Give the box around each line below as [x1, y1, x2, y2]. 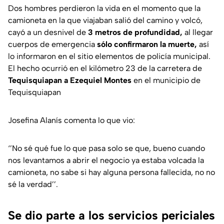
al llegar [182, 27, 213, 37]
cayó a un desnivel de [8, 27, 88, 37]
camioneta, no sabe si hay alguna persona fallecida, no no [8, 167, 215, 177]
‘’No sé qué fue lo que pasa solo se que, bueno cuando [8, 143, 205, 153]
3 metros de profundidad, [88, 27, 182, 37]
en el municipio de [131, 75, 200, 85]
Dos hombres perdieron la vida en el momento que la [8, 3, 200, 13]
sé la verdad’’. [8, 179, 58, 189]
